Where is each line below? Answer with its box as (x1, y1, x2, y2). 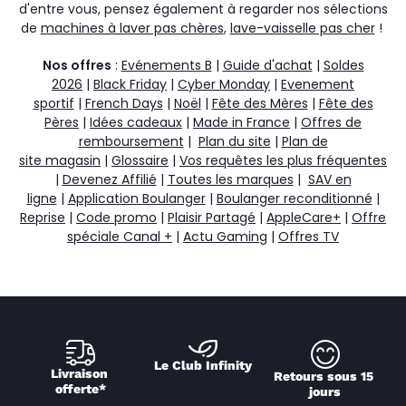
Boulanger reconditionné (216, 188, 372, 208)
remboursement (78, 131, 184, 150)
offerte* (55, 382, 107, 397)
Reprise (20, 208, 65, 227)
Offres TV (278, 227, 339, 246)
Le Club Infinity (153, 358, 252, 373)
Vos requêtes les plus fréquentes (179, 150, 387, 169)
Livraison (50, 366, 108, 382)
